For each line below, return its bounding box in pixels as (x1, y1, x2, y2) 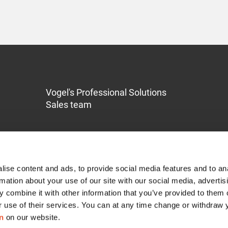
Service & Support (10, 197, 95, 206)
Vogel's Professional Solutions (45, 87, 166, 98)
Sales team (45, 99, 92, 110)
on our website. (4, 213, 61, 222)
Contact (10, 216, 38, 225)
